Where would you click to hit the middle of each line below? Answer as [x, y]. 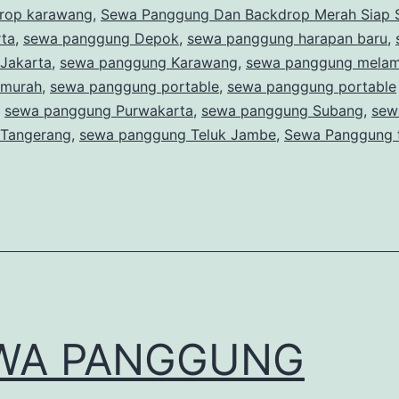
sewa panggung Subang [282, 110]
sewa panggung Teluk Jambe [178, 134]
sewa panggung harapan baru [287, 38]
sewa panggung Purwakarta [99, 110]
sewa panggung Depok [101, 38]
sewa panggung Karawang [149, 62]
